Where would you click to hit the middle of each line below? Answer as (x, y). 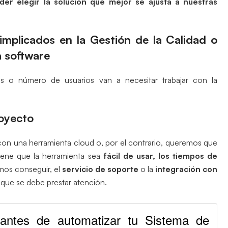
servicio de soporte (100, 169)
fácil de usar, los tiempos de (160, 155)
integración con (187, 169)
